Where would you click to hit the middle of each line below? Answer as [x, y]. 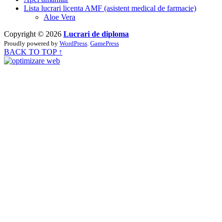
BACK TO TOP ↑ [33, 52]
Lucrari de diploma [96, 34]
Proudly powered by [32, 43]
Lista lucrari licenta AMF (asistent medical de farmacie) [110, 8]
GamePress [105, 43]
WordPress [73, 43]
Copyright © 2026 [34, 34]
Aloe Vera [59, 17]
